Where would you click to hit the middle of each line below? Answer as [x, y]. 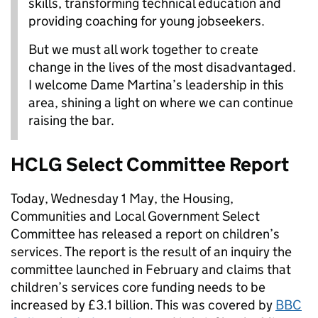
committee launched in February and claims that [151, 270]
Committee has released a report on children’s [145, 234]
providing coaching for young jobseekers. [147, 21]
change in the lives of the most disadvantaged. [162, 67]
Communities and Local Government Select [135, 216]
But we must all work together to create [143, 50]
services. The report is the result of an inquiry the [151, 252]
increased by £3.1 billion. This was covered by [143, 305]
